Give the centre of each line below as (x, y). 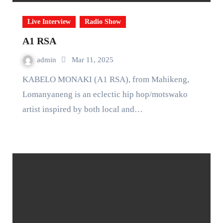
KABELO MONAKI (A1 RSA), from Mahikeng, (25, 79)
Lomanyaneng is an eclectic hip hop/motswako (105, 94)
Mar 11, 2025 (92, 59)
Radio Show (103, 21)
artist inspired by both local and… (82, 109)
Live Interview (49, 21)
